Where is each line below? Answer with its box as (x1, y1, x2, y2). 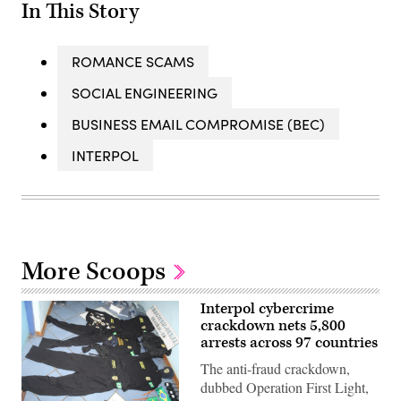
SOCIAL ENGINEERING (72, 82, 218, 102)
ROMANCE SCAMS (72, 51, 194, 71)
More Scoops (21, 254, 171, 288)
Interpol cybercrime (200, 298, 334, 319)
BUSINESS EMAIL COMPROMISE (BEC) (72, 114, 325, 133)
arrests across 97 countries (200, 332, 378, 353)
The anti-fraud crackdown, (200, 358, 350, 378)
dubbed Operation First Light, (200, 377, 369, 397)
